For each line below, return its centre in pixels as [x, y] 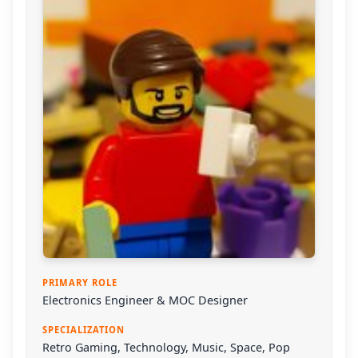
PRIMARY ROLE [80, 283]
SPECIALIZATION [84, 330]
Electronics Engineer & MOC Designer [145, 300]
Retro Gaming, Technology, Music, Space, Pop [166, 348]
